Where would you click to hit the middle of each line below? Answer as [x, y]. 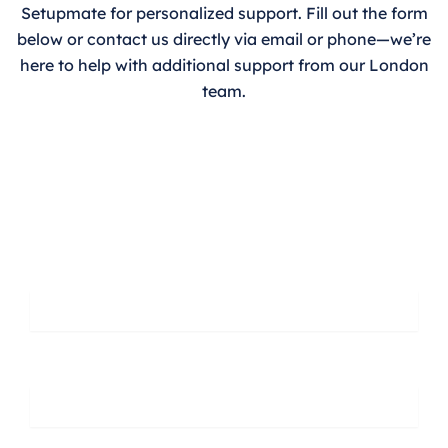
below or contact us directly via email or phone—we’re [224, 39]
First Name [69, 270]
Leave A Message [170, 230]
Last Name [70, 366]
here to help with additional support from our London [224, 65]
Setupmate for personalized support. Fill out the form [224, 13]
